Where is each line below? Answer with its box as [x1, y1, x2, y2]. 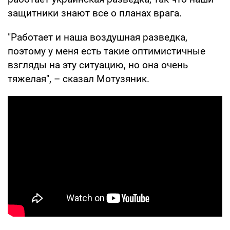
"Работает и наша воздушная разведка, [8, 31, 187, 43]
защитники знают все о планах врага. [8, 7, 182, 19]
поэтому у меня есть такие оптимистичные [8, 45, 205, 57]
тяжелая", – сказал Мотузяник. [8, 72, 149, 85]
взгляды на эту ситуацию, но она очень [8, 59, 188, 71]
